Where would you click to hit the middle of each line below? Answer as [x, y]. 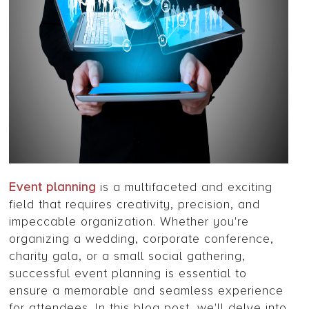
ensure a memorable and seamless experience [147, 291]
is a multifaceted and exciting [185, 187]
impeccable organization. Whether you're [129, 222]
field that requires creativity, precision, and [135, 205]
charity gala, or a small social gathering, [128, 256]
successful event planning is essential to [128, 273]
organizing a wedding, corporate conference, [142, 239]
